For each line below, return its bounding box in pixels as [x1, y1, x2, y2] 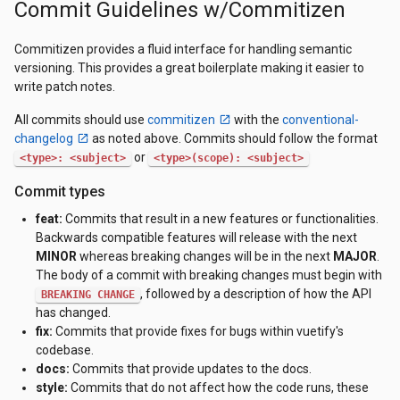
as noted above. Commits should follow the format [89, 131, 378, 146]
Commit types [14, 183, 105, 200]
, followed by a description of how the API [140, 287, 371, 301]
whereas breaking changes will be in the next [77, 249, 333, 263]
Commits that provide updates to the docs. [70, 362, 312, 376]
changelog [14, 131, 73, 146]
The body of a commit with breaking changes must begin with [36, 268, 382, 282]
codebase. [36, 343, 94, 357]
